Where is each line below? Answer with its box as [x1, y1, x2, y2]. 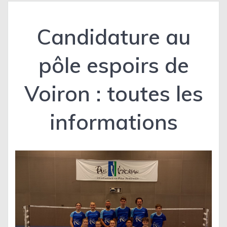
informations [49, 108, 178, 136]
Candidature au [36, 23, 191, 51]
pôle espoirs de [38, 52, 189, 79]
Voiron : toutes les [24, 80, 203, 107]
